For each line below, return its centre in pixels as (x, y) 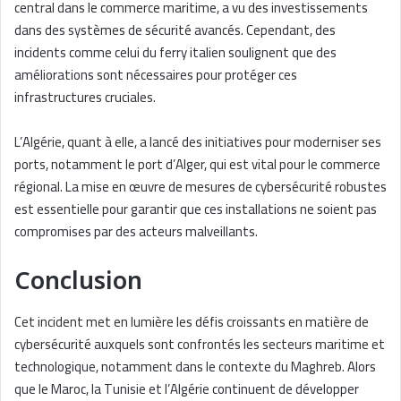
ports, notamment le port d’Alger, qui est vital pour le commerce (197, 165)
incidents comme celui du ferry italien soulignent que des (175, 53)
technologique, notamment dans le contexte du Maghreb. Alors (195, 366)
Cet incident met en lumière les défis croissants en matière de (192, 321)
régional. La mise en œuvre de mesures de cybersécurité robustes (200, 187)
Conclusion (78, 282)
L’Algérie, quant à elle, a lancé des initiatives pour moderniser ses (198, 142)
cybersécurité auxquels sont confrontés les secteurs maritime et (200, 344)
